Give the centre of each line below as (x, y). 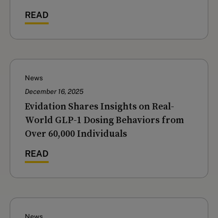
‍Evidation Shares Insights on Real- (100, 106)
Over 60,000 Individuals (76, 134)
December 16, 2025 (54, 92)
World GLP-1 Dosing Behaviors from (104, 120)
